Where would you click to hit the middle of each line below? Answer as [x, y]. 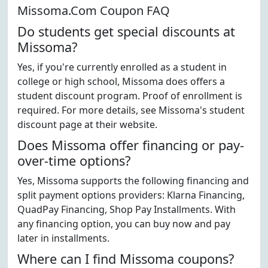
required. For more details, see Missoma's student [131, 110]
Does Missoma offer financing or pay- [131, 145]
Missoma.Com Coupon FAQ [94, 10]
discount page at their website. [87, 124]
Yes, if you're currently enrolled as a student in [122, 67]
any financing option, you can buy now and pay [124, 224]
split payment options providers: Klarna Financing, [131, 195]
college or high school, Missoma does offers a [121, 81]
